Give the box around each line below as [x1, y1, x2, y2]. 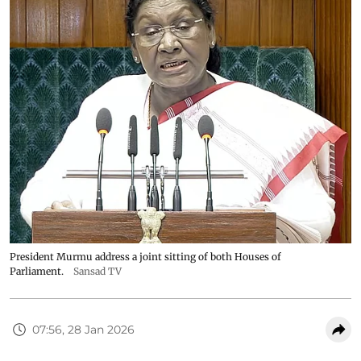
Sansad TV [73, 265, 122, 278]
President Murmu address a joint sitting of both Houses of [10, 251, 281, 263]
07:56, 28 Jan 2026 [32, 322, 135, 337]
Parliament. [10, 265, 64, 278]
